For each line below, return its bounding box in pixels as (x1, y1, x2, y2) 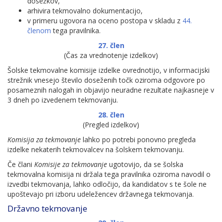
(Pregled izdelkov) (83, 120, 139, 129)
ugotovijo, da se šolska (107, 160, 183, 169)
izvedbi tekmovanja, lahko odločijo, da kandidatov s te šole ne (7, 179, 207, 189)
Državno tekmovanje (7, 203, 87, 214)
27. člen (98, 41, 124, 50)
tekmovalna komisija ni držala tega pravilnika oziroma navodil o (7, 169, 211, 179)
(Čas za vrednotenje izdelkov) (64, 51, 158, 60)
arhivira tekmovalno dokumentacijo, (27, 6, 143, 15)
